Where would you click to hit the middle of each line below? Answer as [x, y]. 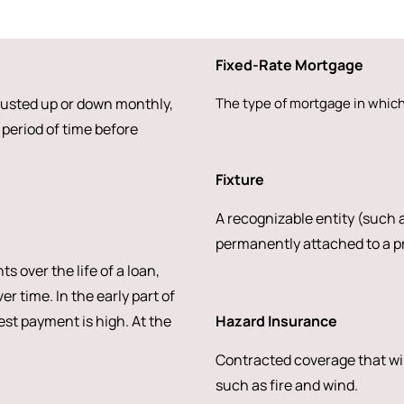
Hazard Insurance [276, 321]
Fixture [239, 179]
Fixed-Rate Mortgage [289, 65]
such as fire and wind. [286, 385]
